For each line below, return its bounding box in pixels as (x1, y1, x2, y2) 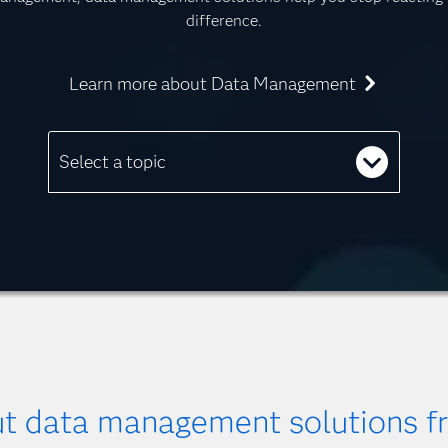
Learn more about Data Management (68, 72, 356, 95)
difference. (186, 10, 262, 30)
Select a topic (59, 150, 166, 173)
